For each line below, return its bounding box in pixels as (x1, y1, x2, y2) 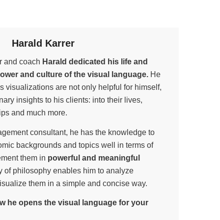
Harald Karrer (11, 38, 75, 49)
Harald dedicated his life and (42, 57, 148, 66)
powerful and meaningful (48, 153, 140, 162)
